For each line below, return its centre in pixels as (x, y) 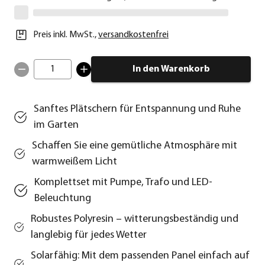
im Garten (56, 125)
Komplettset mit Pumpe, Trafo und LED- (124, 183)
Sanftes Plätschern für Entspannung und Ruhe (137, 109)
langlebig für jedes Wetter (89, 235)
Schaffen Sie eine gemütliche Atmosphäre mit (134, 146)
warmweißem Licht (74, 162)
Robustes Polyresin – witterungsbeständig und (135, 219)
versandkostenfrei (133, 35)
